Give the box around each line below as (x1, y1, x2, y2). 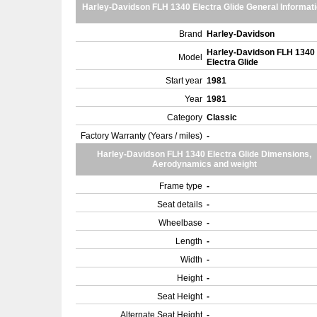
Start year (166, 76, 202, 86)
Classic (207, 113, 239, 122)
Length (175, 236, 202, 246)
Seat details (157, 200, 202, 209)
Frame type (159, 181, 202, 191)
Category (167, 113, 202, 122)
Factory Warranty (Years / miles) (81, 131, 202, 141)
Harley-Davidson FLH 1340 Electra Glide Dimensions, (97, 149, 311, 159)
